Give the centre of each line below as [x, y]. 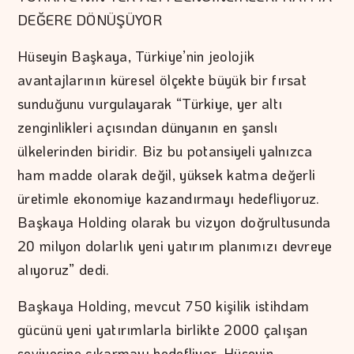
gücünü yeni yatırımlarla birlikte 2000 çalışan [163, 329]
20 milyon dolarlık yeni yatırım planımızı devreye [175, 245]
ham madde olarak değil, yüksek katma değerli [167, 174]
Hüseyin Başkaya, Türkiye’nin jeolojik [136, 56]
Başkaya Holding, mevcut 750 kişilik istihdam [164, 305]
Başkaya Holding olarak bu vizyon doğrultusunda [174, 222]
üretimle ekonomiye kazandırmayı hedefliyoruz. [169, 198]
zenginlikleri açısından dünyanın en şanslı [148, 127]
